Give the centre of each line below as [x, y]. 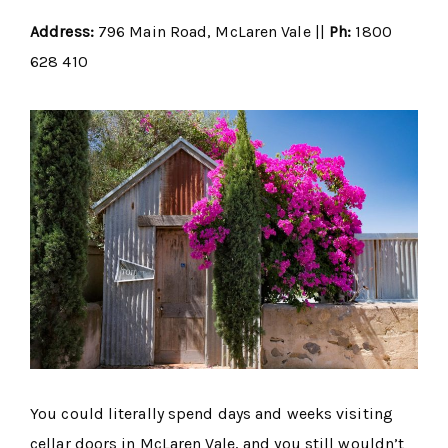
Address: [64, 32]
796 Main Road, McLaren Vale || [213, 32]
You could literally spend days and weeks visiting [211, 413]
